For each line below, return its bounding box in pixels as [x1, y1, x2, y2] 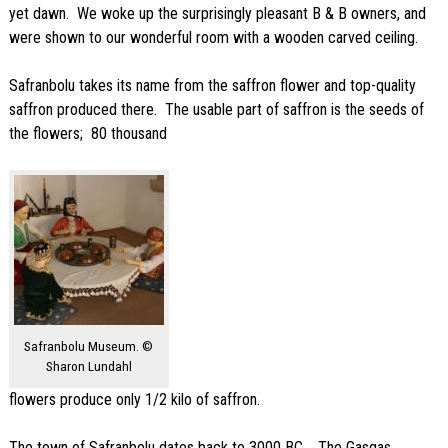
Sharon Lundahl [45, 358, 132, 375]
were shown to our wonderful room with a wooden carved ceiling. [8, 28, 418, 48]
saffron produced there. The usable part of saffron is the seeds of [8, 100, 424, 120]
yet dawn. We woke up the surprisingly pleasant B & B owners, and [8, 4, 426, 24]
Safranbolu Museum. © [24, 338, 154, 355]
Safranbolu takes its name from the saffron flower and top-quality [8, 76, 416, 96]
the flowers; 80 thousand [8, 124, 167, 144]
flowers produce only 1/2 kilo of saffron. [8, 390, 260, 410]
